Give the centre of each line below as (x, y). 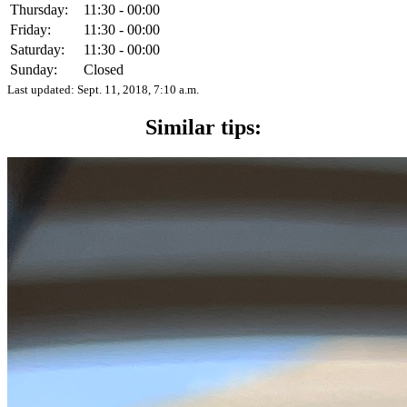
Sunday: (34, 69)
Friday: (30, 29)
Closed (104, 69)
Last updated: (41, 89)
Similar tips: (203, 127)
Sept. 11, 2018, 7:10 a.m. (138, 89)
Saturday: (37, 49)
